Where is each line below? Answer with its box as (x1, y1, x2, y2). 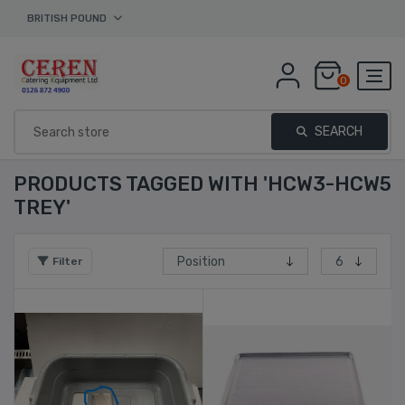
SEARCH (312, 124, 363, 139)
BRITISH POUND (27, 13, 107, 24)
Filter (52, 255, 82, 268)
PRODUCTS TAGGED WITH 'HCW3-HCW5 (14, 172, 391, 196)
